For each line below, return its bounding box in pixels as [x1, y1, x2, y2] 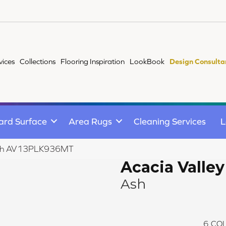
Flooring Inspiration [61, 57, 125, 66]
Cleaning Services [134, 116, 206, 127]
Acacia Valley [121, 157, 224, 177]
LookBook [130, 57, 165, 66]
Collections [20, 57, 56, 66]
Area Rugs [69, 116, 112, 127]
